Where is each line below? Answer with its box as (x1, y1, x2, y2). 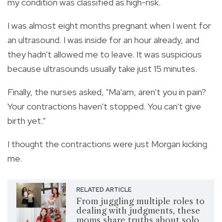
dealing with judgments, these (76, 206, 200, 216)
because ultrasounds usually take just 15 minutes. (7, 63, 197, 75)
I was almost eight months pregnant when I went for (7, 20, 211, 32)
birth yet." (7, 115, 46, 127)
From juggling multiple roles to (76, 196, 205, 207)
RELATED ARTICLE (76, 186, 132, 194)
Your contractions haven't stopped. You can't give (7, 101, 201, 112)
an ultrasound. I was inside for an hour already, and (7, 34, 199, 46)
